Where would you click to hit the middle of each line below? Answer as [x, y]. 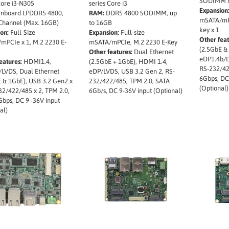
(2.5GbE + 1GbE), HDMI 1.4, [128, 61]
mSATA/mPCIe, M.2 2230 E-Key [133, 42]
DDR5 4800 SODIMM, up [140, 13]
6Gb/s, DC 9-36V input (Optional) [135, 90]
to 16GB [100, 22]
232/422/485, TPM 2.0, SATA [129, 81]
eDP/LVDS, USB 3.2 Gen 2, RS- [132, 71]
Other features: [110, 52]
